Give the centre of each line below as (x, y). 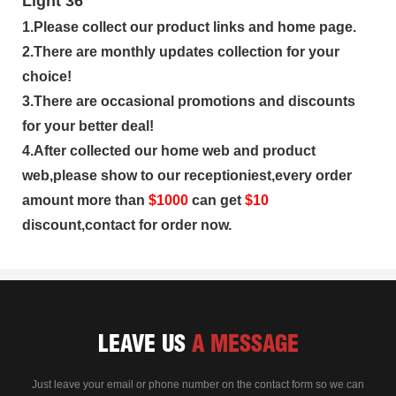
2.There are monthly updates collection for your (181, 51)
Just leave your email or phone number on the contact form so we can (198, 384)
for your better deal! (88, 126)
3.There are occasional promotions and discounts (189, 101)
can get (217, 200)
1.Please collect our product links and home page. (189, 27)
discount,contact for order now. (127, 225)
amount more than (85, 200)
